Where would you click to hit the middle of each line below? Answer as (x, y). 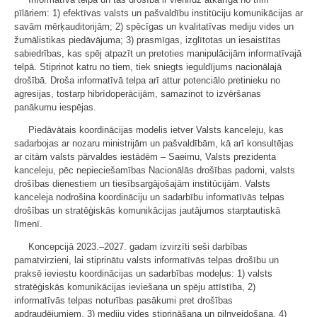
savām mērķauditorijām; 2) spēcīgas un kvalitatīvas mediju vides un (154, 27)
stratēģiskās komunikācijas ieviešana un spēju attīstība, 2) (135, 287)
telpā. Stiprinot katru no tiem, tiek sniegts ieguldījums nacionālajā (148, 67)
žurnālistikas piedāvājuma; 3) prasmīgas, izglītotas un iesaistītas (148, 40)
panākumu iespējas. (55, 108)
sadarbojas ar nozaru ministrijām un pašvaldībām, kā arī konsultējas (154, 144)
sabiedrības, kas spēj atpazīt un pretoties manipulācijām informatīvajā (158, 54)
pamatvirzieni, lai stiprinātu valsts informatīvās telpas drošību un (146, 260)
